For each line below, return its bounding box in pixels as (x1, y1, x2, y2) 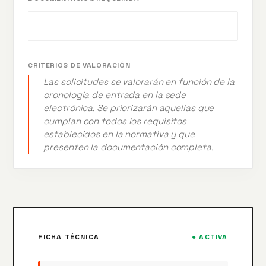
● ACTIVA (192, 232, 228, 242)
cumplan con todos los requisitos (43, 115, 187, 127)
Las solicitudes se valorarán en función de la (43, 76, 235, 88)
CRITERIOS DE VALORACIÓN (28, 61, 131, 71)
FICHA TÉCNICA (38, 232, 99, 242)
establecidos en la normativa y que (43, 128, 195, 140)
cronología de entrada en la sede (43, 89, 186, 101)
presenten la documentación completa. (43, 141, 214, 153)
